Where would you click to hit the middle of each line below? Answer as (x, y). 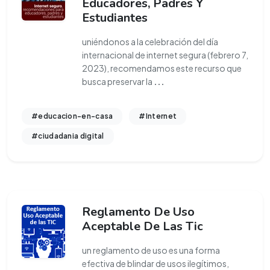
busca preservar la (118, 81)
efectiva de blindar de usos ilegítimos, (155, 263)
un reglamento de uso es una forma (151, 250)
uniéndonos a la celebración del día (150, 42)
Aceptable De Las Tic (143, 226)
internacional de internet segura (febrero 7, (165, 55)
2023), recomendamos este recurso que (162, 68)
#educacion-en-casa (72, 116)
